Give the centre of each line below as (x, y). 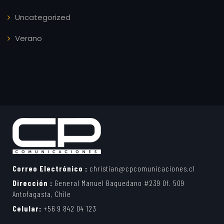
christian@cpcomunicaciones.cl (141, 168)
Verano (28, 38)
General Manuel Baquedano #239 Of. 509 (118, 182)
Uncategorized (43, 17)
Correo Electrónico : (50, 168)
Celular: (27, 208)
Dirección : (32, 182)
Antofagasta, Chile (42, 193)
